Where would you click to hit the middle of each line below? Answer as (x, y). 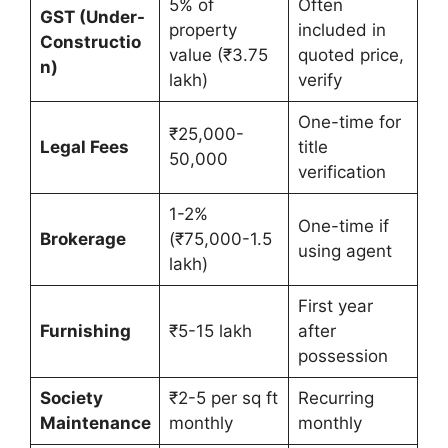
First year (335, 306)
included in (341, 30)
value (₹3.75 (218, 55)
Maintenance (95, 423)
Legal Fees (84, 147)
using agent (344, 251)
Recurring (335, 398)
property (202, 30)
